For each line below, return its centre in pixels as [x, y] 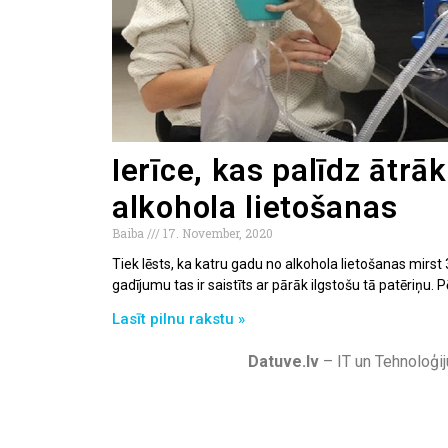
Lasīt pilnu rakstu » [178, 318]
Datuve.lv [283, 361]
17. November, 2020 [216, 232]
